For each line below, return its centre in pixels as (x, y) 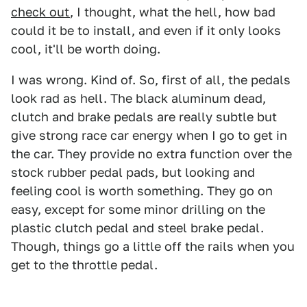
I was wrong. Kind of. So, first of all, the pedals (151, 80)
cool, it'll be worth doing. (86, 49)
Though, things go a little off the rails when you (153, 247)
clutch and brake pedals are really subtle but (144, 117)
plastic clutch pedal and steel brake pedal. (137, 228)
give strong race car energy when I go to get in (149, 136)
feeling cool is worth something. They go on (142, 191)
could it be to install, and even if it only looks (146, 31)
